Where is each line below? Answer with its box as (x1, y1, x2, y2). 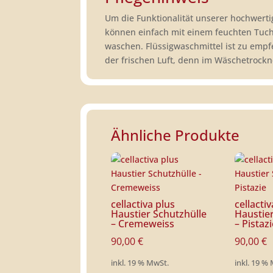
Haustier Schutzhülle (111, 207, 207, 221)
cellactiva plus (111, 197, 175, 211)
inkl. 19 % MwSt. (111, 258, 169, 269)
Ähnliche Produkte (111, 125, 239, 145)
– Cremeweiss (111, 217, 174, 230)
